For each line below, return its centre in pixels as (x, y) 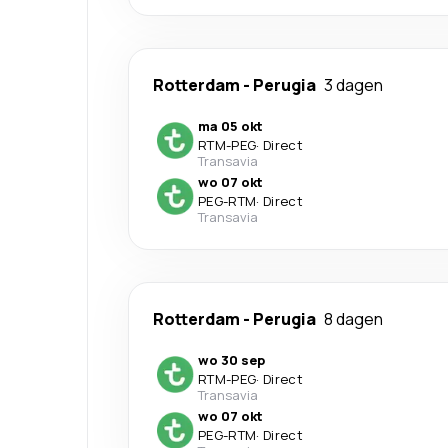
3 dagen (353, 84)
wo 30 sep (231, 359)
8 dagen (353, 318)
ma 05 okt (230, 125)
